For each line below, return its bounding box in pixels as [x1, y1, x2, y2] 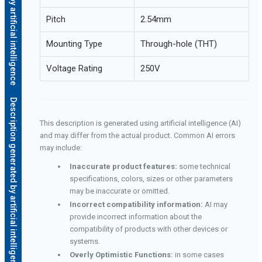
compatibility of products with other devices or [69, 225, 227, 234]
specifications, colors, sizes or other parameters [69, 174, 233, 184]
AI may [202, 200, 227, 209]
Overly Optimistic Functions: [69, 250, 173, 260]
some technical [177, 162, 230, 171]
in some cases [173, 250, 224, 260]
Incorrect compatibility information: [69, 200, 203, 209]
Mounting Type [46, 39, 102, 50]
